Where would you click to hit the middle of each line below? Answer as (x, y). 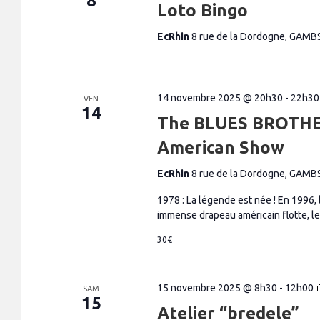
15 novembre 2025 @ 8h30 (217, 288)
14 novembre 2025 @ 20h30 (220, 98)
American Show (220, 147)
